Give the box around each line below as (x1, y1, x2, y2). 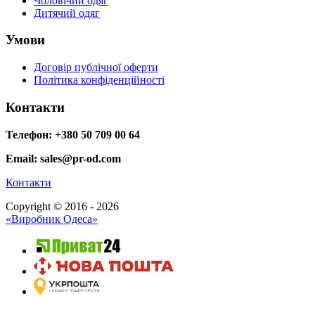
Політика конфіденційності (34, 74, 165, 86)
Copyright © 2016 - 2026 (6, 200, 119, 212)
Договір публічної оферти (34, 61, 158, 74)
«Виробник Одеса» (6, 212, 98, 225)
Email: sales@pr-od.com (6, 152, 121, 165)
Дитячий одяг (34, 6, 100, 19)
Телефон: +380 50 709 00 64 (6, 128, 140, 141)
